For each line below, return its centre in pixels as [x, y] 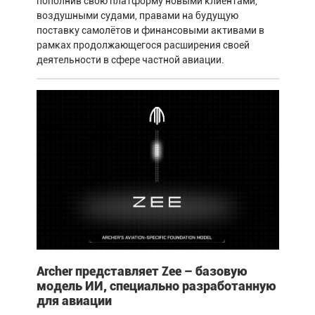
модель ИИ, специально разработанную [156, 286]
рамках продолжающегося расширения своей [143, 45]
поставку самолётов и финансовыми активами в [150, 31]
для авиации [74, 301]
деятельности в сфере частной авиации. [130, 60]
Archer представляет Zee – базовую [142, 271]
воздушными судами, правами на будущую [137, 16]
